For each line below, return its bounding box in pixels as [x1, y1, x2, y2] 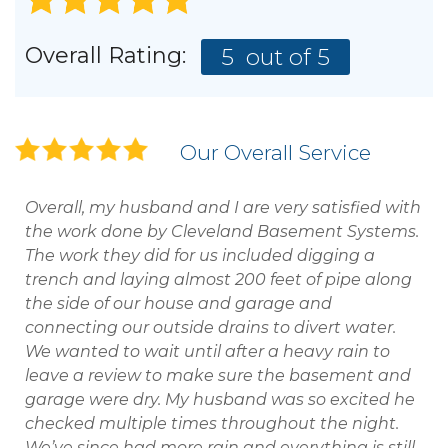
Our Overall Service [180, 140, 371, 166]
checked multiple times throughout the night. [25, 414, 399, 434]
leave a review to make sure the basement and [25, 366, 411, 386]
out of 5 [240, 43, 330, 72]
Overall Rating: [25, 42, 186, 70]
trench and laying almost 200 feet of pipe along [25, 270, 412, 290]
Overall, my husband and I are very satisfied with [25, 198, 421, 218]
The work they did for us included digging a [25, 246, 375, 266]
